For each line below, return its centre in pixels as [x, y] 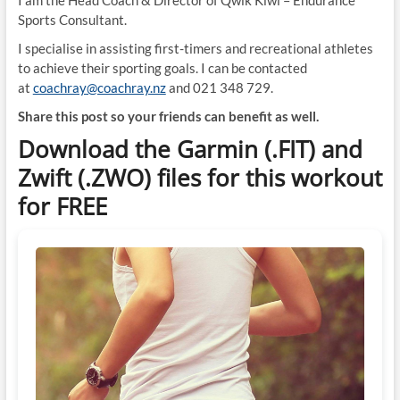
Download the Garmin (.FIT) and [190, 150]
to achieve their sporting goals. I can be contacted [162, 68]
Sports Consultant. [72, 20]
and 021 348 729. [219, 88]
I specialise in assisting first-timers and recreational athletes [195, 49]
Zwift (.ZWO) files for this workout [200, 178]
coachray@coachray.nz [99, 88]
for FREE [62, 207]
